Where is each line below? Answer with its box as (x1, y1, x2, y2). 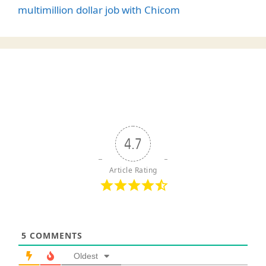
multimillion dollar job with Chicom (18, 2, 180, 17)
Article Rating (109, 164, 157, 175)
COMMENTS (27, 229, 83, 241)
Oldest (74, 251, 98, 261)
